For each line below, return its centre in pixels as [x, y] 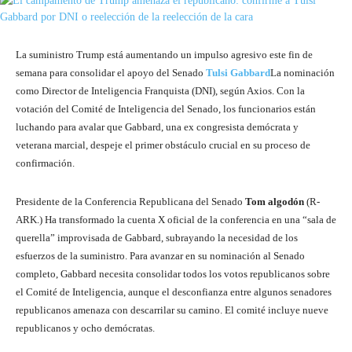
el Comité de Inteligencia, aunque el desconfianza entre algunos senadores [174, 292]
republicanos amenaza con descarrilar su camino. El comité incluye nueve [172, 310]
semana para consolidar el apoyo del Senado [111, 73]
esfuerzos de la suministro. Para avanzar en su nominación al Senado [160, 256]
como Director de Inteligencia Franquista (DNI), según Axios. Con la [160, 91]
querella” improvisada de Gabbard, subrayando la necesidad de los [157, 238]
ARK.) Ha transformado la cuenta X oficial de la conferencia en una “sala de [176, 220]
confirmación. [45, 163]
